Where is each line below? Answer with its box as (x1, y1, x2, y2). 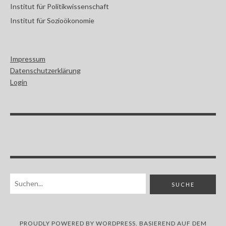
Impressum (10, 54, 45, 64)
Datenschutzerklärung (10, 66, 81, 75)
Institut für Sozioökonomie (10, 16, 94, 25)
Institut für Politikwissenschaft (10, 2, 109, 11)
